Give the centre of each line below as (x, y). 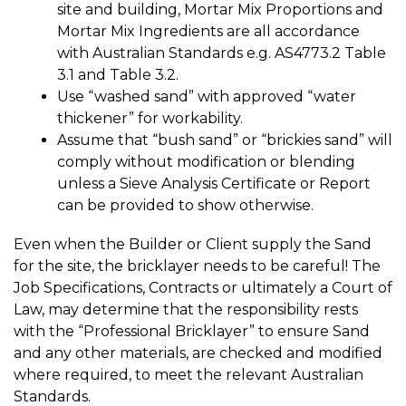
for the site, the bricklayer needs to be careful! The (197, 266)
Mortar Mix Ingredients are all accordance (208, 32)
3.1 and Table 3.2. (118, 75)
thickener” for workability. (150, 119)
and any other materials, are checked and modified (198, 353)
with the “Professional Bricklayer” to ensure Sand (192, 332)
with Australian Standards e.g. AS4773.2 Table (222, 53)
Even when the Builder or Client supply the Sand (193, 245)
